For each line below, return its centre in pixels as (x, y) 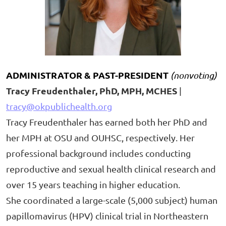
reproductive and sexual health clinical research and (111, 168)
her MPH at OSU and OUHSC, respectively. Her (100, 137)
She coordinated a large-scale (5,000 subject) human (112, 200)
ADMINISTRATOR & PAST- (62, 75)
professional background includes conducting (98, 153)
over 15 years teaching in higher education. (93, 184)
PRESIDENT (144, 75)
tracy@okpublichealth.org (59, 106)
